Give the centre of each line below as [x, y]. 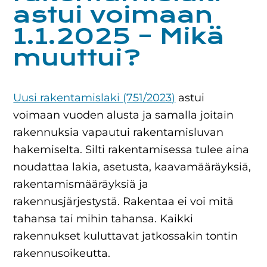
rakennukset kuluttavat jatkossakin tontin [126, 236]
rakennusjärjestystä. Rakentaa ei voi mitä [124, 201]
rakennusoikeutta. [62, 253]
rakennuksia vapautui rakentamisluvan [119, 132]
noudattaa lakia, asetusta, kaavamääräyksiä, [132, 167]
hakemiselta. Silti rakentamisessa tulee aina [131, 150]
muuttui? [77, 58]
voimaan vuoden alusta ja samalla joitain [124, 115]
